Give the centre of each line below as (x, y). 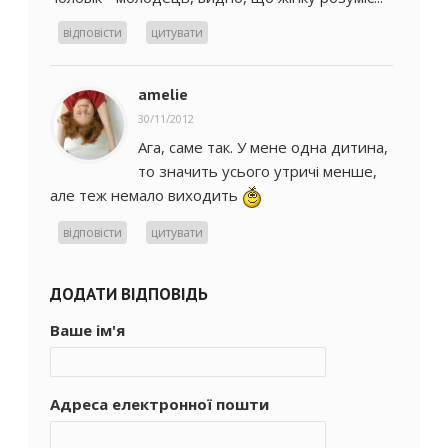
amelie (163, 93)
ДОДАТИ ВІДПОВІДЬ (129, 293)
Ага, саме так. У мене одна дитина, (263, 146)
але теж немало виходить (146, 194)
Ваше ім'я (87, 329)
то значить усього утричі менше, (257, 170)
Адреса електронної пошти (159, 403)
